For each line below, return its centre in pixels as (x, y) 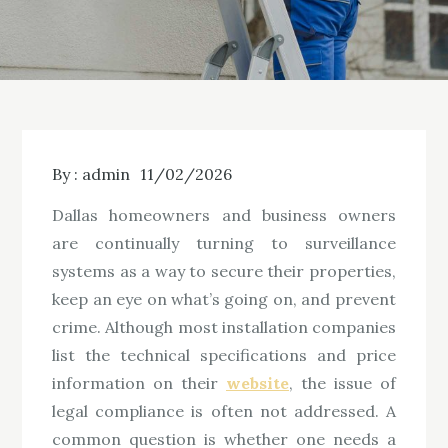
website (257, 382)
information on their (139, 382)
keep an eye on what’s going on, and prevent (224, 298)
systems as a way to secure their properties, (224, 270)
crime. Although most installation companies (224, 326)
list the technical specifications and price (224, 354)
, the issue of (342, 382)
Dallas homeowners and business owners (224, 214)
